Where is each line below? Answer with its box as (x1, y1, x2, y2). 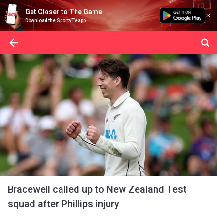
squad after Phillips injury (8, 198, 119, 210)
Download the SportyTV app (25, 18, 86, 23)
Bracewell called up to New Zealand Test (8, 184, 186, 195)
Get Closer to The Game (25, 8, 102, 15)
